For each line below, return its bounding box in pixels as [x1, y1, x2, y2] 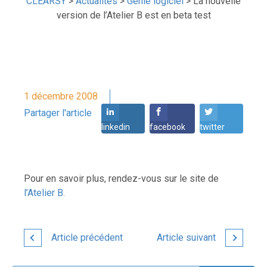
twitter [200, 122, 225, 132]
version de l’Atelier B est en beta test [56, 10, 211, 21]
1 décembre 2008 [24, 91, 98, 103]
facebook [150, 122, 185, 132]
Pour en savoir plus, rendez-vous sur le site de [24, 173, 219, 185]
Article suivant [157, 232, 216, 244]
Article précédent [51, 232, 123, 244]
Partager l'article [24, 107, 92, 119]
